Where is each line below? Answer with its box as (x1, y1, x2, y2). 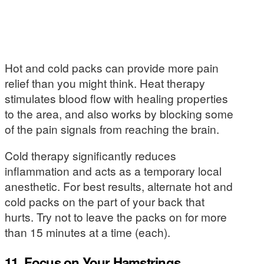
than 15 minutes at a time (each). (5, 224, 170, 240)
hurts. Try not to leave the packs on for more (5, 209, 227, 225)
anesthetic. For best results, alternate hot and (5, 178, 233, 194)
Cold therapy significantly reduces (5, 147, 176, 164)
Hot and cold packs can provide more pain (5, 59, 219, 75)
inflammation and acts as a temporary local (5, 163, 222, 179)
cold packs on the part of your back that (5, 193, 204, 210)
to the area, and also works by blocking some (5, 105, 233, 121)
